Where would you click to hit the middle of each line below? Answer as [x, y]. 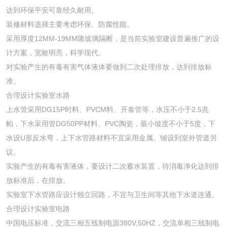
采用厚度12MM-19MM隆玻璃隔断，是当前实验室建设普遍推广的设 [113, 39]
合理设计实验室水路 [38, 95]
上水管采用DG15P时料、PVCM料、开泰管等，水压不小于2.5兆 [107, 109]
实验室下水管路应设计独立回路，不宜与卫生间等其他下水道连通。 [112, 195]
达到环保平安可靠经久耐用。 [52, 10]
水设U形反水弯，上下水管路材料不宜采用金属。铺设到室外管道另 [111, 138]
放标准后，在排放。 [38, 180]
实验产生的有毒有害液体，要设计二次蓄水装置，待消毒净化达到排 [112, 166]
